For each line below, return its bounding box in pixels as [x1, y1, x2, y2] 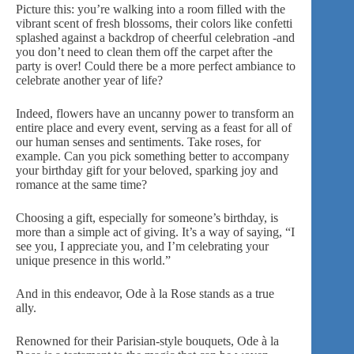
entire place [16, 121, 73, 135]
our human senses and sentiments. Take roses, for [16, 135, 261, 149]
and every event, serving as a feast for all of [73, 121, 292, 135]
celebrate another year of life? [16, 73, 163, 88]
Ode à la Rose [126, 287, 196, 301]
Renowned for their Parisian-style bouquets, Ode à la [16, 334, 279, 348]
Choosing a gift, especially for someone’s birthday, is [16, 211, 278, 225]
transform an [232, 107, 294, 121]
